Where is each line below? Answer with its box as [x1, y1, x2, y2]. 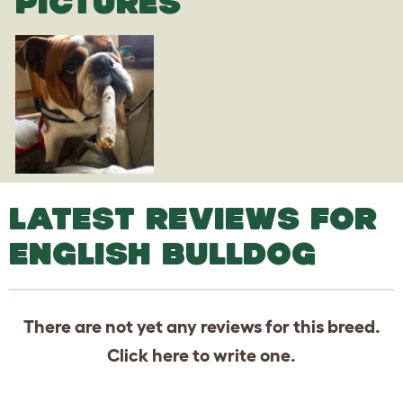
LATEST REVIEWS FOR [9, 200, 377, 236]
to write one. [189, 345, 296, 365]
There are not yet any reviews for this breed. [22, 316, 381, 336]
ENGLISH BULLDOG [9, 235, 317, 271]
